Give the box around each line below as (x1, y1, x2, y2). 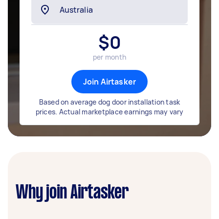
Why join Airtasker (16, 184, 129, 202)
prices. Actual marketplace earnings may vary (35, 107, 184, 116)
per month (92, 52, 127, 62)
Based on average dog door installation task (39, 97, 180, 107)
